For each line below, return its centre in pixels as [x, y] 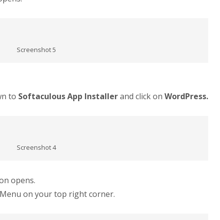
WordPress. [186, 96]
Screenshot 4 [36, 147]
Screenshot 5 [36, 49]
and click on [142, 96]
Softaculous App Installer [69, 96]
